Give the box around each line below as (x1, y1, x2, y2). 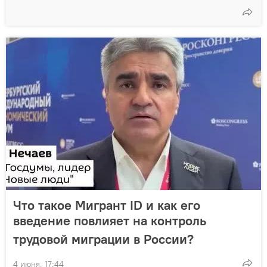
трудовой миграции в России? (13, 231, 194, 248)
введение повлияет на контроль (13, 212, 206, 229)
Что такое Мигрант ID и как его (13, 197, 200, 214)
